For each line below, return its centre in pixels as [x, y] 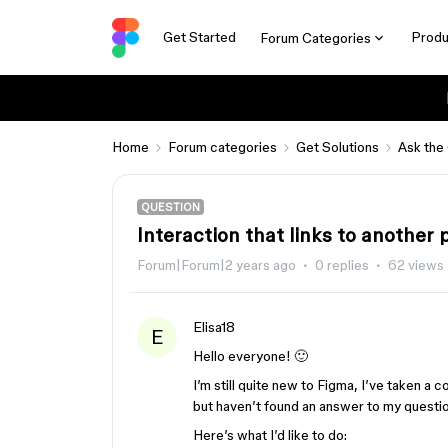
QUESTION [170, 207]
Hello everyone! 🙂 [250, 356]
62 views [416, 265]
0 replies [342, 265]
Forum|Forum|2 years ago [216, 265]
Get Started [199, 37]
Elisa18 [214, 327]
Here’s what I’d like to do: [270, 435]
